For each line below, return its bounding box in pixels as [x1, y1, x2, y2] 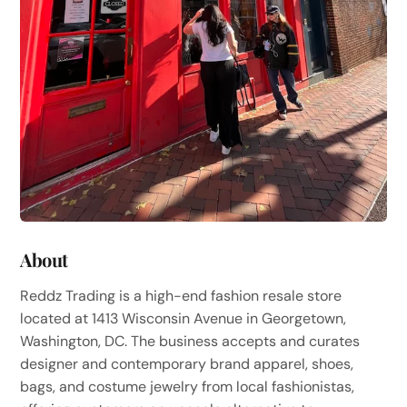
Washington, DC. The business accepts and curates [20, 331, 361, 351]
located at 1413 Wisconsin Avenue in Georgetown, [20, 308, 347, 328]
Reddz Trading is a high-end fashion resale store [20, 285, 342, 305]
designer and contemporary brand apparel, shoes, [20, 353, 354, 373]
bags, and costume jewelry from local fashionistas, [20, 376, 355, 396]
